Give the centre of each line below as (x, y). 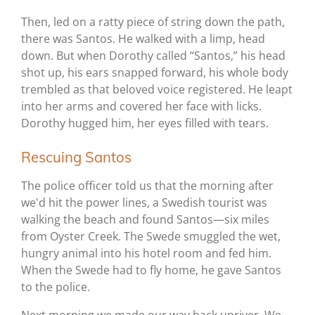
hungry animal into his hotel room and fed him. (146, 253)
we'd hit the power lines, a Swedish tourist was (144, 203)
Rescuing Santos (76, 157)
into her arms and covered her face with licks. (141, 107)
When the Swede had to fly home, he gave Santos (151, 270)
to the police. (56, 287)
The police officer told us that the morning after (147, 186)
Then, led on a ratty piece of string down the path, (153, 22)
